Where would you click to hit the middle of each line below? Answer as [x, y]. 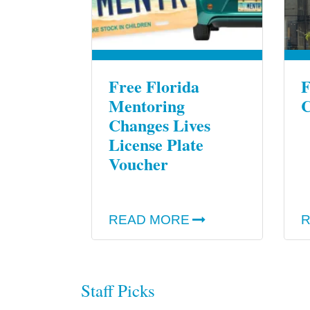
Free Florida [154, 86]
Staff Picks [118, 290]
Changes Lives [159, 125]
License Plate [156, 145]
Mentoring [147, 106]
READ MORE [149, 219]
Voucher [138, 164]
